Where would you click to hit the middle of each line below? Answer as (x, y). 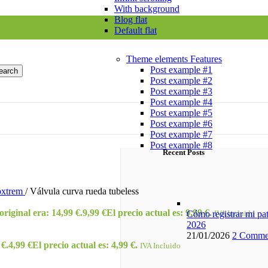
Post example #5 (181, 112)
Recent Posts (184, 152)
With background (147, 8)
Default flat (135, 30)
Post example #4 (181, 102)
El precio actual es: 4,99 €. (85, 245)
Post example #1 (181, 69)
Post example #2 (181, 80)
